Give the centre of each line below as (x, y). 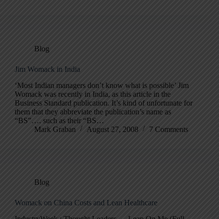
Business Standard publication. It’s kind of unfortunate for (104, 103)
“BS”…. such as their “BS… (59, 121)
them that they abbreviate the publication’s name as (93, 112)
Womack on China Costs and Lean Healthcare (86, 203)
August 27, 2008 (112, 130)
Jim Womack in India (47, 69)
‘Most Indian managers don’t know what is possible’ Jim (102, 86)
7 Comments (169, 130)
